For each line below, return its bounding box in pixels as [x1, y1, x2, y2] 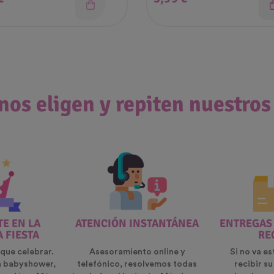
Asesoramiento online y [89, 248, 185, 257]
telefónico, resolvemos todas [77, 260, 197, 269]
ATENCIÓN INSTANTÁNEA [75, 217, 199, 231]
